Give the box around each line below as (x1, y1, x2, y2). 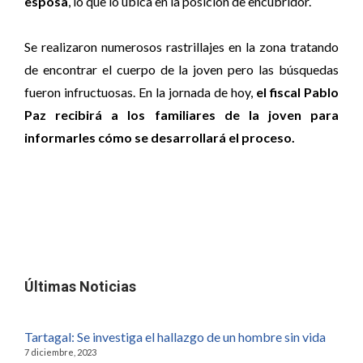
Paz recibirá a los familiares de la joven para (24, 107, 339, 122)
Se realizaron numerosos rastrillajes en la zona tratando (24, 39, 339, 54)
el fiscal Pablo (256, 84, 339, 100)
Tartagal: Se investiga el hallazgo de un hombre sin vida (24, 329, 326, 344)
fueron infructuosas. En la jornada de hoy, (24, 84, 256, 100)
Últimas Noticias (24, 278, 136, 295)
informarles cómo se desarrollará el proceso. (24, 130, 295, 145)
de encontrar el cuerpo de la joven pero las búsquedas (24, 62, 339, 77)
